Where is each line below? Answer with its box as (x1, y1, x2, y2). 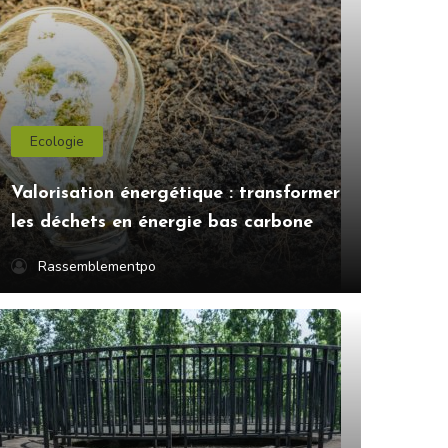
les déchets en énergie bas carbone (11, 213, 313, 233)
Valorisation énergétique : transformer (11, 184, 340, 204)
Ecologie (30, 132, 85, 152)
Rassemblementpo (38, 257, 156, 277)
